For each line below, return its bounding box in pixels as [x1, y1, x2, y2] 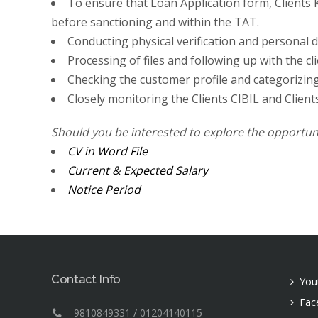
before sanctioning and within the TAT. [51, 14, 259, 30]
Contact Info [51, 273, 121, 286]
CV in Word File [67, 143, 148, 159]
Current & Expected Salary [67, 163, 208, 178]
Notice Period [67, 182, 141, 197]
